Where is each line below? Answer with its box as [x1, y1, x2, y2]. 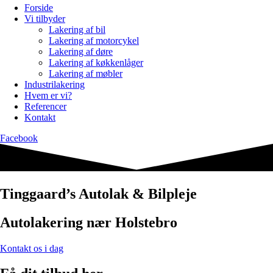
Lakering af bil [49, 24, 105, 35]
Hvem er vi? [24, 90, 72, 101]
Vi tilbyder [24, 13, 65, 24]
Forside [24, 2, 53, 13]
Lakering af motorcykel [49, 35, 139, 46]
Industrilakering [24, 79, 85, 90]
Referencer [24, 101, 66, 112]
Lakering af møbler [49, 68, 122, 79]
